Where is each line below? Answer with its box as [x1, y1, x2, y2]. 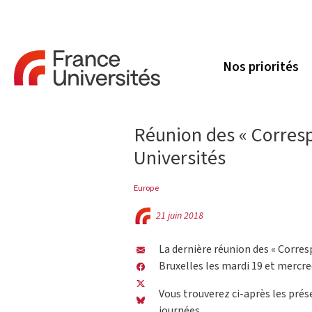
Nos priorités [223, 58, 299, 77]
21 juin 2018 [156, 209, 203, 223]
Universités [134, 144, 226, 172]
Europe [134, 182, 159, 194]
